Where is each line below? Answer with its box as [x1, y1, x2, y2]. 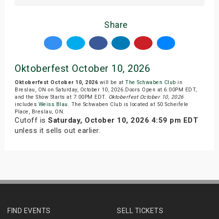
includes [15, 101, 39, 108]
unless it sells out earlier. [15, 126, 100, 135]
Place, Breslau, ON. [15, 108, 65, 115]
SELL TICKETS [117, 206, 163, 215]
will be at [98, 79, 125, 86]
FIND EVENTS [7, 206, 51, 215]
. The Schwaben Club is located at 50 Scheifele [67, 101, 189, 108]
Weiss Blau [38, 101, 68, 108]
